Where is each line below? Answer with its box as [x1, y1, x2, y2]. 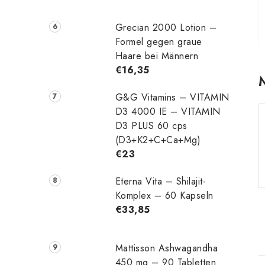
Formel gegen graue [115, 34, 202, 49]
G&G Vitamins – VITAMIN [115, 90, 230, 104]
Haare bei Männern [115, 49, 199, 63]
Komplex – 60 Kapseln [115, 188, 214, 202]
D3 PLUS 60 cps [115, 118, 188, 132]
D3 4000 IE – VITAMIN [115, 104, 221, 118]
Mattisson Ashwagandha [115, 241, 218, 256]
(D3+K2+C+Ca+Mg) [115, 132, 201, 147]
